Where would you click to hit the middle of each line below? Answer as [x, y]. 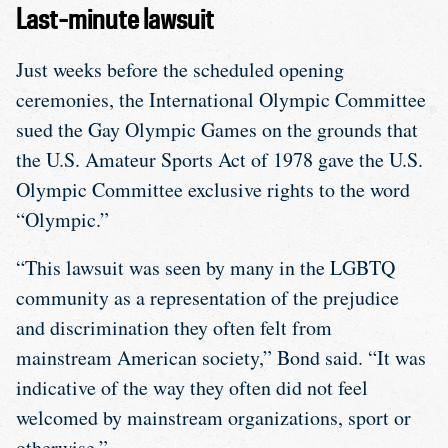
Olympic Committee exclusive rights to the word [213, 189]
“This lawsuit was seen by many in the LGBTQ [205, 267]
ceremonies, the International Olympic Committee [221, 99]
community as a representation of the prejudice [207, 297]
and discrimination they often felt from [174, 327]
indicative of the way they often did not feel [192, 387]
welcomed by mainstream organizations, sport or [213, 417]
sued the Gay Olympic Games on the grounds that [217, 129]
